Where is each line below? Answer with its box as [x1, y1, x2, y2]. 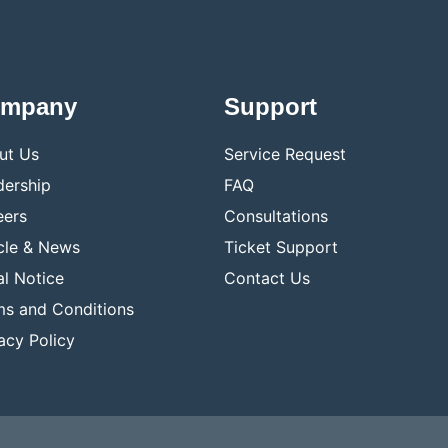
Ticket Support [224, 237, 338, 257]
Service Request [224, 144, 346, 164]
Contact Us [224, 268, 310, 288]
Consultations [224, 206, 328, 226]
